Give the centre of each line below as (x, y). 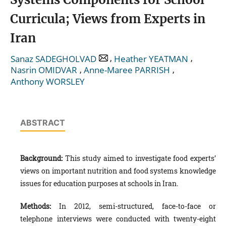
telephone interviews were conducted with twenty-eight (118, 218)
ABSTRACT (43, 122)
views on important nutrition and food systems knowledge (118, 171)
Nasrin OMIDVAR (44, 70)
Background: (42, 158)
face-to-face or (189, 206)
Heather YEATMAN (151, 59)
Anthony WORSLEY (48, 81)
